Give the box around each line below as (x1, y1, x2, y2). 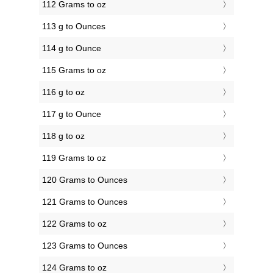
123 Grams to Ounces (42, 241, 127, 251)
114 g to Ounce (42, 43, 101, 54)
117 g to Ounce (42, 109, 101, 119)
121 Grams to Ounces (42, 197, 127, 207)
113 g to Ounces (42, 21, 105, 32)
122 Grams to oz (42, 219, 107, 229)
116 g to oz (42, 87, 85, 97)
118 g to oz (42, 131, 85, 141)
